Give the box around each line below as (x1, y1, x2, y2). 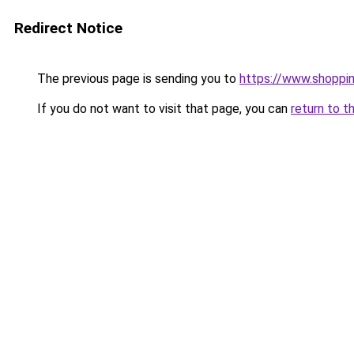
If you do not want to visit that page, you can (34, 101, 291, 116)
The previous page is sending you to (34, 71, 239, 86)
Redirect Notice (14, 19, 122, 37)
